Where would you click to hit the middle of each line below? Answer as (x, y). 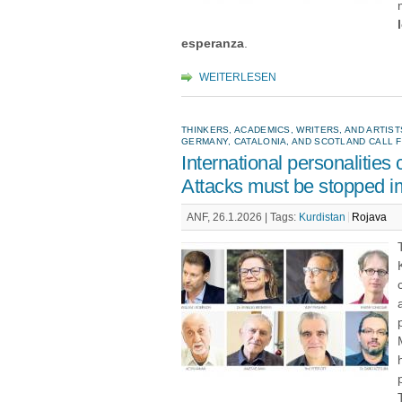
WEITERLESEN (238, 77)
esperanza (213, 44)
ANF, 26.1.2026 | (228, 217)
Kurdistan (322, 217)
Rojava (369, 217)
